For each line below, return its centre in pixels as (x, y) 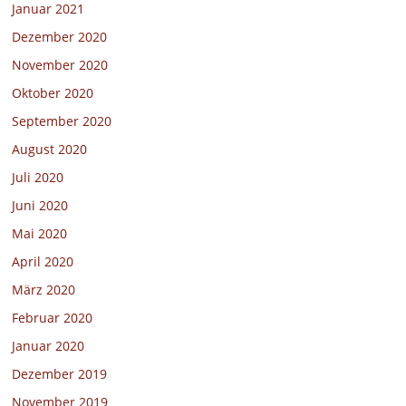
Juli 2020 (38, 178)
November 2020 (60, 65)
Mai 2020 (40, 234)
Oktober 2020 (53, 93)
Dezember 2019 (60, 374)
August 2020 (50, 150)
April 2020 (43, 262)
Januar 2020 (48, 346)
